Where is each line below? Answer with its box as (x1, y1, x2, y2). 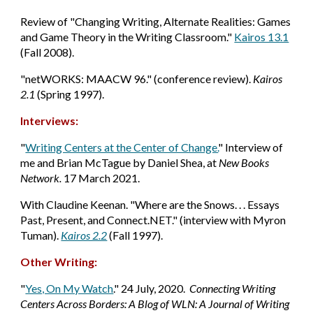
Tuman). (20, 228, 61, 242)
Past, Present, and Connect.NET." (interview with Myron (20, 213, 286, 226)
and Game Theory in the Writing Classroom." (20, 30, 235, 43)
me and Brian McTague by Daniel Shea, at (20, 156, 219, 169)
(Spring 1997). (35, 87, 105, 101)
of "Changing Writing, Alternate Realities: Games (55, 15, 291, 28)
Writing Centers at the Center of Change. (25, 140, 219, 154)
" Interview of (218, 140, 284, 154)
